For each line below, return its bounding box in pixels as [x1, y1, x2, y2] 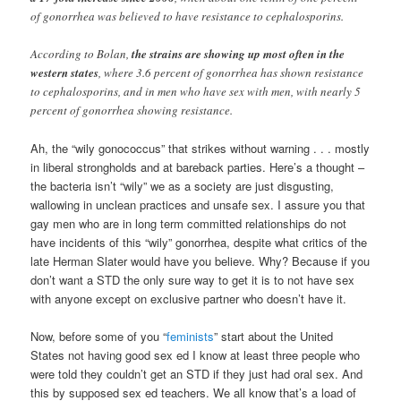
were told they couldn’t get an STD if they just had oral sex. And [30, 364, 363, 382]
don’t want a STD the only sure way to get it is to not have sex [30, 270, 355, 288]
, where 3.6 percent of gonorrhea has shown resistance [98, 64, 364, 81]
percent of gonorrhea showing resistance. [30, 101, 234, 118]
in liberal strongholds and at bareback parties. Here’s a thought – [30, 158, 365, 175]
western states [30, 64, 99, 81]
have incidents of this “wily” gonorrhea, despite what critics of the [30, 233, 368, 251]
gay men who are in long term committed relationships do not [30, 214, 347, 232]
